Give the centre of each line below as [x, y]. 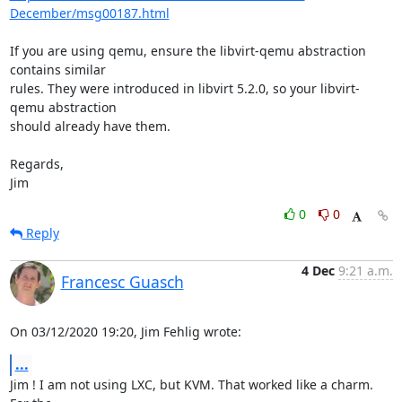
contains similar [59, 70]
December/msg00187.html [89, 13]
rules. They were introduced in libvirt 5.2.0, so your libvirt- [184, 88]
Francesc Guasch [122, 282]
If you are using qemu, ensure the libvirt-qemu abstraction [188, 51]
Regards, [36, 164]
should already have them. [90, 126]
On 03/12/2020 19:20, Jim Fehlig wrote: [125, 332]
